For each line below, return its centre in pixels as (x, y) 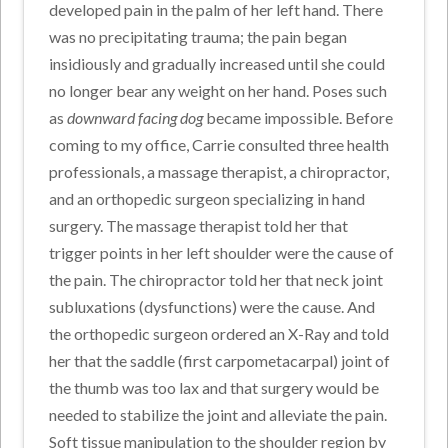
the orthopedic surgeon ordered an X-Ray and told (219, 333)
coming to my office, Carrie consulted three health (219, 144)
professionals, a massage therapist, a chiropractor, (219, 171)
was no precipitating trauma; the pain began (198, 36)
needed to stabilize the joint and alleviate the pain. (218, 414)
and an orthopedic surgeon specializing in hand (207, 198)
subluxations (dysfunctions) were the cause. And (212, 306)
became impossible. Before (300, 117)
